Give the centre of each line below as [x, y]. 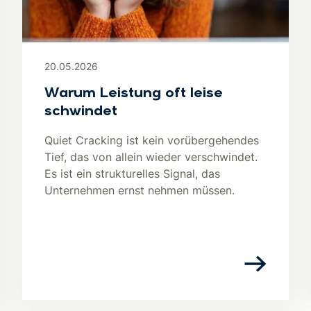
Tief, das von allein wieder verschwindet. [151, 157]
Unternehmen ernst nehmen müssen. [140, 190]
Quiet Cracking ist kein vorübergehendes [152, 140]
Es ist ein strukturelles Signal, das [132, 174]
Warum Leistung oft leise [134, 94]
